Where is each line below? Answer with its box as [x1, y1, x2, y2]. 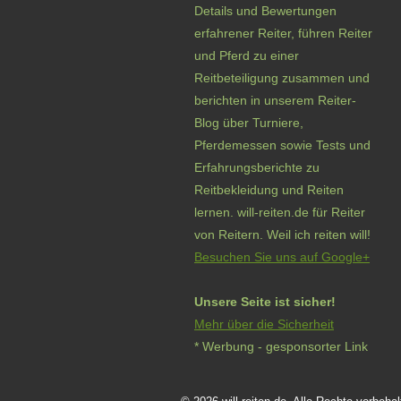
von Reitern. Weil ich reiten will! [194, 227, 371, 242]
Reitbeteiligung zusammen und [194, 71, 370, 85]
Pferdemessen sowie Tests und [194, 138, 371, 152]
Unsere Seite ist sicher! [194, 294, 336, 309]
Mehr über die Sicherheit [194, 317, 334, 331]
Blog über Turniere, [194, 115, 303, 130]
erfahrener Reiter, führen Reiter [194, 26, 372, 40]
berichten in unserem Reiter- [194, 93, 356, 107]
